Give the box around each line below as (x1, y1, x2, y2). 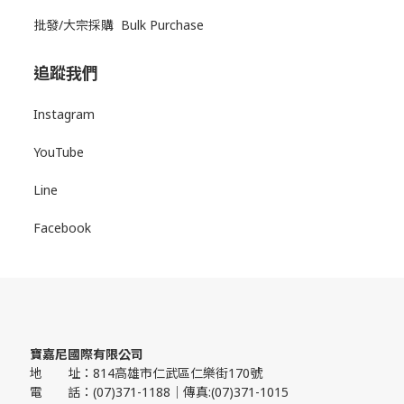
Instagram (33, 106, 95, 123)
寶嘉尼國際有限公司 (30, 345, 143, 363)
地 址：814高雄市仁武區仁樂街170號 (30, 364, 262, 381)
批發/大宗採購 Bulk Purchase (33, 16, 204, 33)
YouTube (33, 143, 84, 161)
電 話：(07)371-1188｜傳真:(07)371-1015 (30, 383, 289, 400)
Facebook (33, 219, 91, 236)
